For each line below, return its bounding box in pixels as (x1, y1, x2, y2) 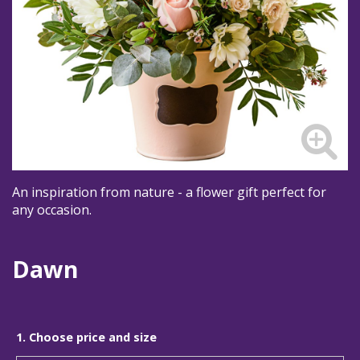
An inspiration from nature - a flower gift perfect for (12, 182, 326, 201)
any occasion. (12, 200, 92, 219)
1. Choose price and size (16, 329, 157, 346)
